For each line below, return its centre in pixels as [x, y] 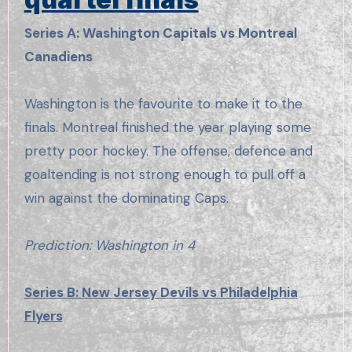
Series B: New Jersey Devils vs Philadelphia [161, 292]
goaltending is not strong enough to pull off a [165, 174]
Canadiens [58, 56]
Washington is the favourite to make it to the [163, 103]
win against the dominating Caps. [126, 198]
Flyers [43, 315]
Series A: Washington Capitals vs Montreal [160, 33]
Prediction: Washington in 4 [109, 245]
